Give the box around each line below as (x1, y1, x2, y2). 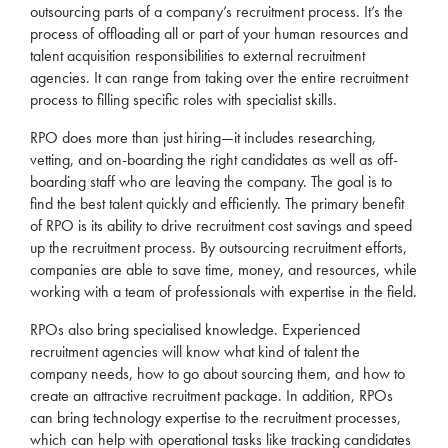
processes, (331, 407, 401, 428)
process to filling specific (30, 89, 183, 110)
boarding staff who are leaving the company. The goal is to (30, 171, 392, 192)
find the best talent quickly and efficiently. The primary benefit (30, 193, 404, 214)
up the (30, 237, 72, 258)
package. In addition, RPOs (220, 385, 393, 406)
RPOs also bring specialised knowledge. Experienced (30, 319, 360, 340)
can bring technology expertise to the (30, 407, 263, 428)
